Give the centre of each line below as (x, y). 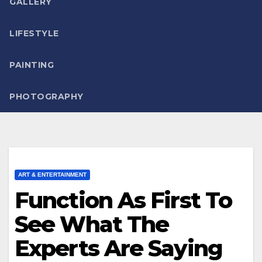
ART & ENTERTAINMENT (52, 174)
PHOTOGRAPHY (46, 96)
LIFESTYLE (34, 33)
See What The (92, 224)
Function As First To (123, 200)
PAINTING (32, 65)
